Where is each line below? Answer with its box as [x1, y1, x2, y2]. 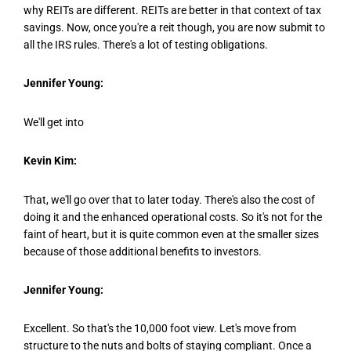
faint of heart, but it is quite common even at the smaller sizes [24, 227, 319, 241]
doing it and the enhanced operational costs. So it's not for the [24, 210, 322, 223]
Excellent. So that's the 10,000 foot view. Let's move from [24, 322, 296, 335]
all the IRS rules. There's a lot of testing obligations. [24, 38, 268, 52]
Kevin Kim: [24, 154, 77, 168]
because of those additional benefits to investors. [24, 244, 262, 258]
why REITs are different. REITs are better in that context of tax [24, 4, 321, 17]
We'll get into [24, 115, 84, 128]
